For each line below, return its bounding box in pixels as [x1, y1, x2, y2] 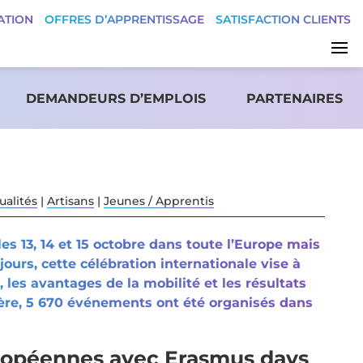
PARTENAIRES [246, 90, 343, 106]
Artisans [47, 194, 94, 208]
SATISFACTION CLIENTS [216, 12, 351, 27]
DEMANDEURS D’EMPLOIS [25, 90, 206, 106]
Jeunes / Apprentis [104, 194, 214, 208]
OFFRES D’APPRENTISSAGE [45, 12, 204, 27]
